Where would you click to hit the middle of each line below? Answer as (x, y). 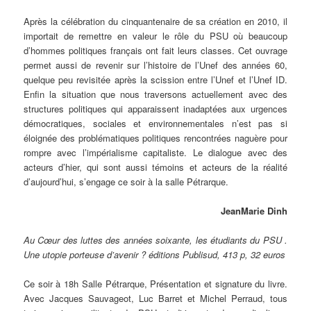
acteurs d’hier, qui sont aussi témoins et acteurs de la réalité (155, 167)
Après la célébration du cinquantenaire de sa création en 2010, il (155, 22)
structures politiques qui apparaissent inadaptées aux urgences (155, 109)
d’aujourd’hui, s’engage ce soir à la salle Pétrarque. (126, 182)
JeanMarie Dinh (254, 211)
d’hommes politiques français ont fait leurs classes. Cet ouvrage (155, 51)
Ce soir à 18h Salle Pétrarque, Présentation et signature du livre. (155, 284)
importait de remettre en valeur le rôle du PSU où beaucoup (155, 36)
